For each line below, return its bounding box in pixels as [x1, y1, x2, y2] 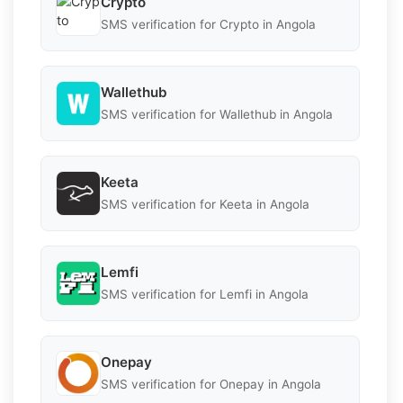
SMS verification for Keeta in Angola [101, 197, 309, 212]
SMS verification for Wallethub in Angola [101, 107, 333, 122]
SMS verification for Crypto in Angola [101, 17, 316, 32]
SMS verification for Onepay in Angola [101, 377, 321, 392]
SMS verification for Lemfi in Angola [101, 287, 309, 302]
